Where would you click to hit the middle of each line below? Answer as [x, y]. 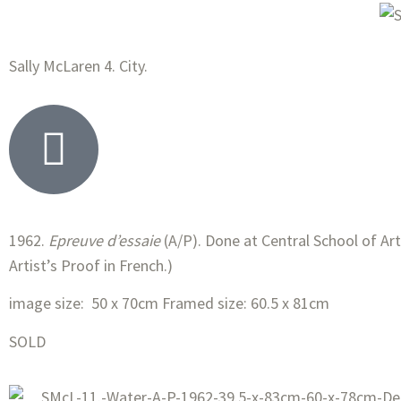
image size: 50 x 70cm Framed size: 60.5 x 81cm [171, 303]
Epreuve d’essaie [104, 240]
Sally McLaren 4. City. [78, 65]
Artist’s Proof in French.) [91, 265]
